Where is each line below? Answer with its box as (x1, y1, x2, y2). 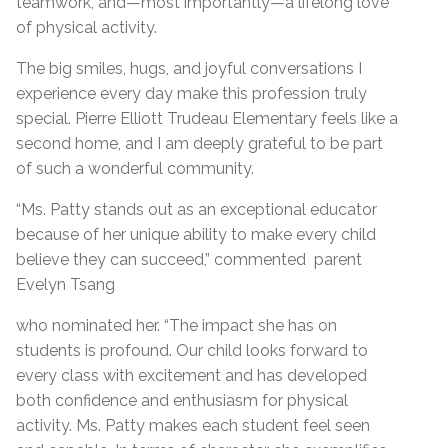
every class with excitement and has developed (16, 366, 367, 386)
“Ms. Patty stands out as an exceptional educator (16, 200, 377, 220)
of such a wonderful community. (16, 159, 254, 179)
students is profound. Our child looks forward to (16, 341, 368, 361)
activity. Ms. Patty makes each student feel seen (16, 416, 370, 436)
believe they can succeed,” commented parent (16, 250, 362, 270)
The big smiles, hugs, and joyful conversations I (16, 59, 362, 79)
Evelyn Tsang (16, 275, 115, 295)
